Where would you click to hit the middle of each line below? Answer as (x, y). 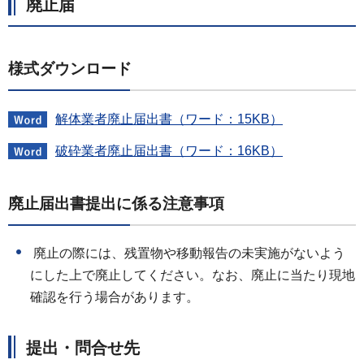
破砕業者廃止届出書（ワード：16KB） (169, 151)
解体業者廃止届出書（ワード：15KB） (169, 119)
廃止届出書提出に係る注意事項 (116, 203)
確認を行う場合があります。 (115, 297)
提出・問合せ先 (83, 348)
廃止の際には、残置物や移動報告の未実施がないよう (188, 253)
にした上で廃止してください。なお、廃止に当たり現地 (193, 275)
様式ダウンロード (70, 68)
